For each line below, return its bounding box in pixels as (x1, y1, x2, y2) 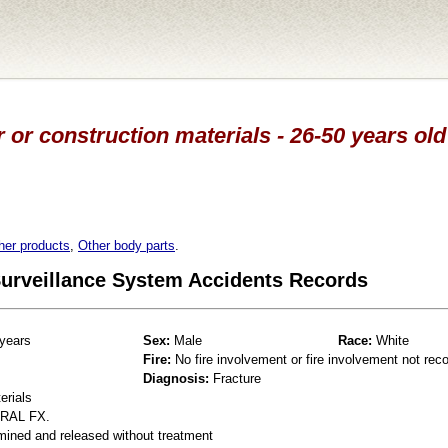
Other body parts (78, 237, 175, 253)
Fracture (209, 370, 261, 386)
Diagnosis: (143, 370, 209, 386)
